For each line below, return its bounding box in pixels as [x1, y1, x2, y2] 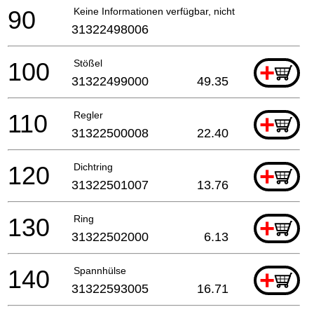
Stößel [74, 57, 102, 69]
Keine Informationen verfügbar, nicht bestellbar [74, 5, 281, 17]
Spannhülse [74, 264, 126, 276]
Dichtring [74, 161, 113, 172]
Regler [74, 109, 103, 121]
